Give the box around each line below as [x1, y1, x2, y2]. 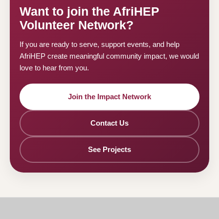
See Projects [88, 145, 131, 154]
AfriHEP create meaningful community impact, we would [20, 52, 199, 61]
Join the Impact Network [68, 92, 151, 101]
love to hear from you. [20, 64, 89, 72]
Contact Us [90, 119, 129, 128]
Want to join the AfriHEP [20, 4, 159, 19]
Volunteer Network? [20, 18, 133, 32]
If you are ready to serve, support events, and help [20, 40, 179, 49]
